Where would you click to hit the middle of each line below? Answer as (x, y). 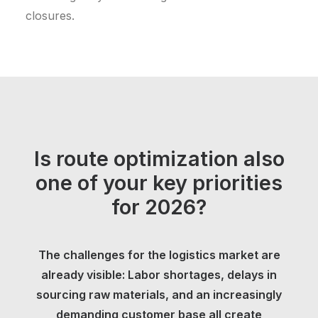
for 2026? (159, 207)
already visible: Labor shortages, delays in (159, 275)
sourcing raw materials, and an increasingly (159, 295)
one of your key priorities (159, 183)
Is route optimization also (159, 159)
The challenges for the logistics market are (159, 255)
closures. (50, 16)
